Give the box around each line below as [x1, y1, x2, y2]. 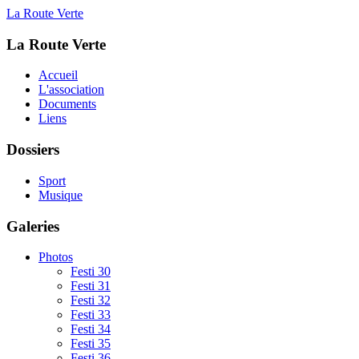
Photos [38, 250, 73, 264]
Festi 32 [71, 293, 111, 308]
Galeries [6, 217, 59, 235]
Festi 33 [71, 308, 111, 322]
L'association [38, 83, 104, 97]
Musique [38, 188, 83, 202]
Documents [38, 97, 96, 111]
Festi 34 [71, 322, 111, 337]
